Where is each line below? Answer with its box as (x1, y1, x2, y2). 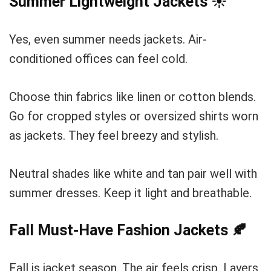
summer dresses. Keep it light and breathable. (9, 186, 252, 200)
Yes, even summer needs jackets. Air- (9, 32, 207, 47)
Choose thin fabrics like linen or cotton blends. (9, 90, 256, 104)
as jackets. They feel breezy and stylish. (9, 128, 218, 143)
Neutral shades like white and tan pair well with (9, 166, 257, 181)
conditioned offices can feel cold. (9, 51, 188, 66)
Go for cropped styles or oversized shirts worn (9, 109, 258, 123)
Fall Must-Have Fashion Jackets (9, 221, 232, 239)
